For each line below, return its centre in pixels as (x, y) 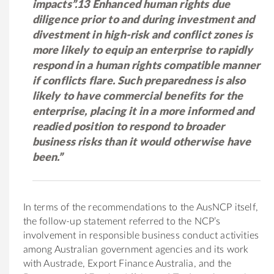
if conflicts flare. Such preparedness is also (139, 81)
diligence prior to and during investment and (143, 20)
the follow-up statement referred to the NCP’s (122, 221)
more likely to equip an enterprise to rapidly (143, 50)
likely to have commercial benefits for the (138, 96)
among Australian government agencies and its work (136, 249)
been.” (47, 157)
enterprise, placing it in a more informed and (143, 112)
